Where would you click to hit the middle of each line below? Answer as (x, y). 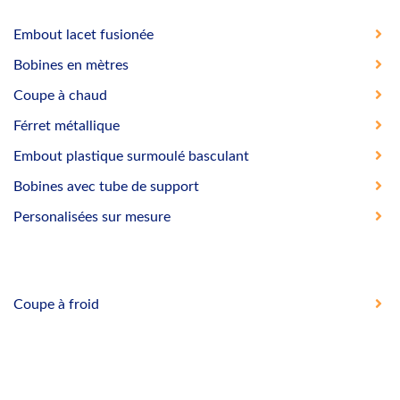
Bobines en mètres (71, 65)
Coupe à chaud (60, 95)
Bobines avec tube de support (106, 186)
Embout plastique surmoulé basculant (131, 156)
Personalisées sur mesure (92, 217)
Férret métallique (67, 125)
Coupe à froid (56, 304)
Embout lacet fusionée (83, 34)
